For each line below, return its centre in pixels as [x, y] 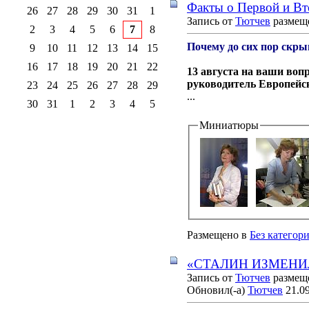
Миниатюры [229, 125]
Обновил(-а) [217, 290]
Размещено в [217, 235]
